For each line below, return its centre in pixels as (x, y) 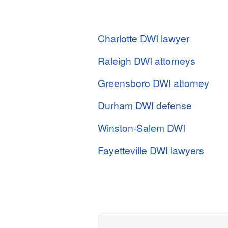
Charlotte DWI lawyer (144, 38)
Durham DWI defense (145, 105)
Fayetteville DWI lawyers (151, 150)
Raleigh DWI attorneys (147, 60)
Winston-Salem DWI (141, 127)
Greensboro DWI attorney (153, 83)
